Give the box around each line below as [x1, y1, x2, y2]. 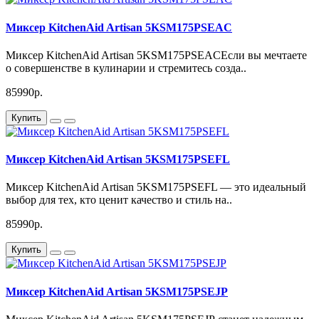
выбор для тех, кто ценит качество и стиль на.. [6, 194, 232, 206]
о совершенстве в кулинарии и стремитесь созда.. [6, 61, 246, 74]
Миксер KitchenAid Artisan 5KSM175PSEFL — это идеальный [6, 181, 306, 194]
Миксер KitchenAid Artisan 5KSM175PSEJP [6, 285, 228, 298]
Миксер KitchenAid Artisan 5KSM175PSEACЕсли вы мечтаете [6, 48, 307, 61]
